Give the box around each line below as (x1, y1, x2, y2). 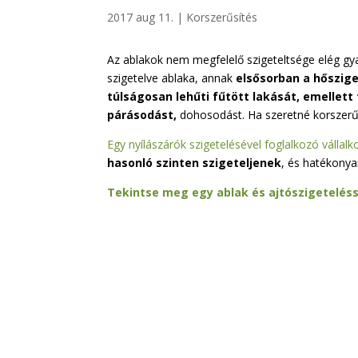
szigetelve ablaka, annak (107, 70, 237, 86)
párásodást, (107, 106, 177, 122)
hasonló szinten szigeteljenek (107, 154, 282, 170)
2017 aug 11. (107, 10, 174, 26)
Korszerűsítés (186, 10, 258, 26)
